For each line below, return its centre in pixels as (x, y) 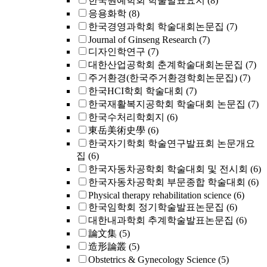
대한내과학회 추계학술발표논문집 (161, 220)
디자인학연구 (117, 52)
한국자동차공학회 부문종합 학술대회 (167, 182)
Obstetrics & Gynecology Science (152, 260)
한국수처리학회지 (126, 117)
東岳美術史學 (117, 130)
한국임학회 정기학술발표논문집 (156, 207)
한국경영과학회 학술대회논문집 (156, 27)
